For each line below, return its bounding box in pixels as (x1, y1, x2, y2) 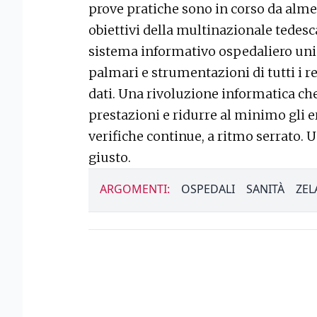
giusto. (88, 149, 131, 166)
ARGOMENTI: (100, 181, 170, 197)
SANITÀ (246, 181, 284, 197)
